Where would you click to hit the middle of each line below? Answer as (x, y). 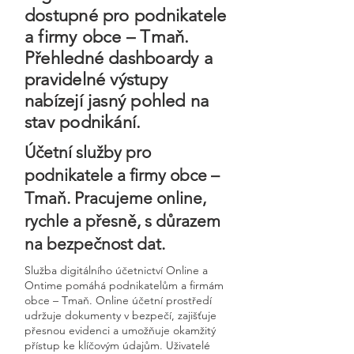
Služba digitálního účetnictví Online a (116, 270)
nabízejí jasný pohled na (117, 101)
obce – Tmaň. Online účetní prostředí (118, 300)
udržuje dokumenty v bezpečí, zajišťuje (121, 315)
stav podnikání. (83, 122)
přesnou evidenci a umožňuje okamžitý (120, 330)
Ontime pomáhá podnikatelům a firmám (124, 285)
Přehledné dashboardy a (119, 58)
